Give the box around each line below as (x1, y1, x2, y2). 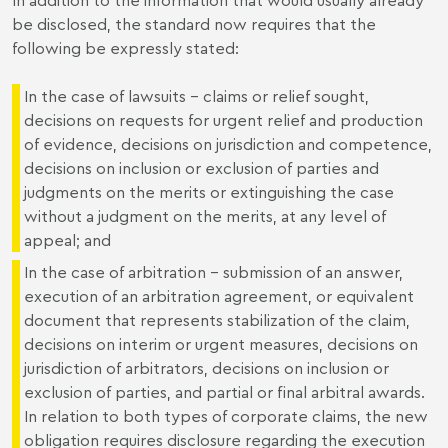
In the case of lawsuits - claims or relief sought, (24, 85, 369, 106)
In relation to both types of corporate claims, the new (24, 405, 428, 426)
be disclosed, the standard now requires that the (12, 13, 376, 34)
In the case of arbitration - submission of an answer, (24, 261, 403, 282)
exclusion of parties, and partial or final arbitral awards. (24, 381, 425, 402)
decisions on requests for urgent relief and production (24, 109, 423, 130)
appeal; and (24, 229, 111, 250)
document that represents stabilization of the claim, (24, 309, 410, 330)
